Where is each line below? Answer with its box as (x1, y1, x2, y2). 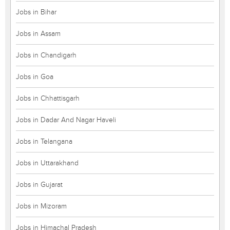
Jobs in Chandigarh (16, 51, 76, 60)
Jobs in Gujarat (16, 180, 63, 189)
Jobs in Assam (16, 29, 61, 38)
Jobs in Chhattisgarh (16, 94, 80, 103)
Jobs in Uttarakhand (16, 159, 79, 167)
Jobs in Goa (16, 72, 53, 81)
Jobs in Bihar (16, 8, 56, 16)
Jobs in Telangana (16, 137, 72, 146)
